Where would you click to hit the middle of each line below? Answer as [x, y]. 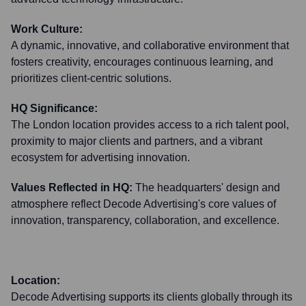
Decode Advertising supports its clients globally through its [152, 297]
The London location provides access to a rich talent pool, [150, 125]
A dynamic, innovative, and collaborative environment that [150, 45]
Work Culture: [47, 29]
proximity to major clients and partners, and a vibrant [137, 141]
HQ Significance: [54, 108]
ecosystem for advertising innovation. [100, 157]
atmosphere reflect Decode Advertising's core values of [143, 204]
